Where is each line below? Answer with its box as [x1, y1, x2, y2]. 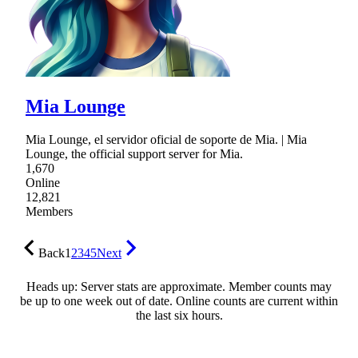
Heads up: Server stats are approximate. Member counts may [26, 280, 332, 294]
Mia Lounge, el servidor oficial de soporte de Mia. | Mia [26, 133, 307, 147]
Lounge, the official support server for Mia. [26, 147, 243, 161]
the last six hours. [135, 308, 223, 323]
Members [26, 205, 73, 219]
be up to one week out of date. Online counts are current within [20, 294, 338, 308]
